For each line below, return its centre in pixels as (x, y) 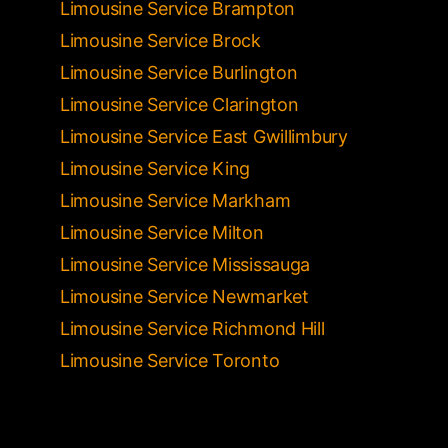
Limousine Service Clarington (179, 104)
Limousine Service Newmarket (184, 296)
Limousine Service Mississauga (185, 264)
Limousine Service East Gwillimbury (204, 136)
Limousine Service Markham (175, 200)
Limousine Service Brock (160, 40)
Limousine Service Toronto (170, 360)
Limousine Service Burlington (179, 72)
